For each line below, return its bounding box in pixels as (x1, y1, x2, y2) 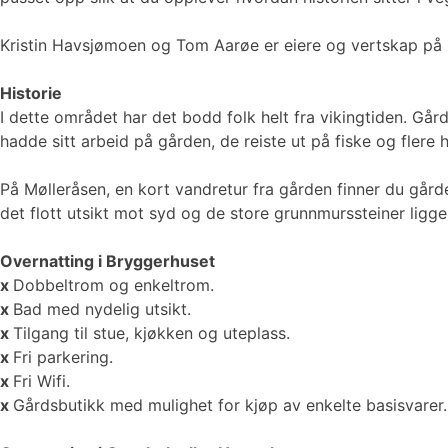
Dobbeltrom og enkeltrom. (13, 274, 214, 295)
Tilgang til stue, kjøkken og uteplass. (13, 322, 290, 343)
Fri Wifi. (13, 370, 70, 391)
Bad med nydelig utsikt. (13, 298, 196, 319)
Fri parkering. (13, 346, 113, 367)
